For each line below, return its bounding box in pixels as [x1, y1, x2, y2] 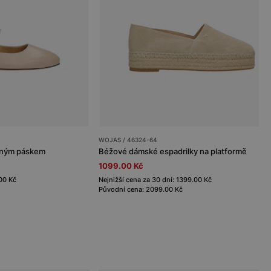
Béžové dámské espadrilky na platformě [99, 146, 247, 156]
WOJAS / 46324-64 [99, 135, 157, 143]
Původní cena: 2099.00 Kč [99, 184, 183, 194]
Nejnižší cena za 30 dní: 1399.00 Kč [99, 175, 212, 184]
